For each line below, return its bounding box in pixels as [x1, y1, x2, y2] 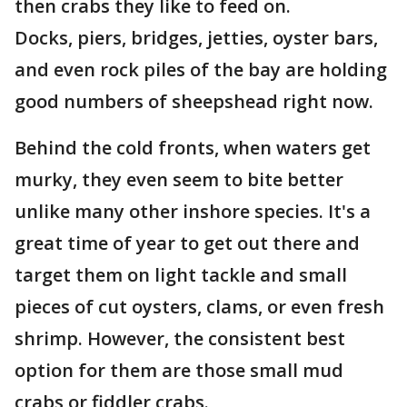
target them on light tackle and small [15, 263, 347, 287]
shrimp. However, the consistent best [15, 326, 345, 351]
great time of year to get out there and [15, 231, 360, 255]
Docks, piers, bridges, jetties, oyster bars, [15, 25, 378, 50]
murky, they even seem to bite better [15, 167, 343, 192]
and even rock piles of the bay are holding [15, 57, 387, 82]
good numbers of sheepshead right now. [15, 89, 373, 114]
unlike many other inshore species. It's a [15, 199, 371, 223]
